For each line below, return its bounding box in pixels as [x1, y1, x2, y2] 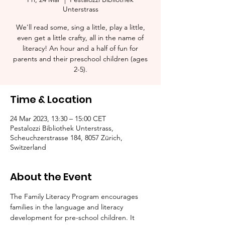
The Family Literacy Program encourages [10, 192, 140, 201]
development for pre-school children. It [10, 213, 137, 222]
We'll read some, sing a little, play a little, [16, 23, 145, 32]
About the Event [10, 170, 92, 184]
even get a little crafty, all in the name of [17, 33, 144, 42]
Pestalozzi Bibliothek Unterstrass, [10, 124, 114, 133]
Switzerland [10, 143, 46, 152]
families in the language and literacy [10, 202, 125, 211]
